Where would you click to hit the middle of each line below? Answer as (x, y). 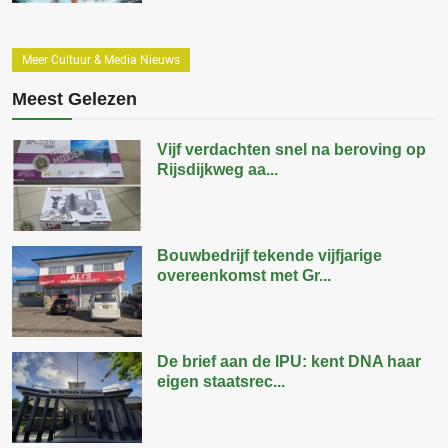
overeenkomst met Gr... (244, 275)
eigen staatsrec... (221, 381)
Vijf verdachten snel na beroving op (291, 149)
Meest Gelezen (74, 98)
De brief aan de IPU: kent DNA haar (289, 361)
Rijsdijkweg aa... (217, 169)
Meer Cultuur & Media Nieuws (101, 59)
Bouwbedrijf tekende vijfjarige (269, 255)
